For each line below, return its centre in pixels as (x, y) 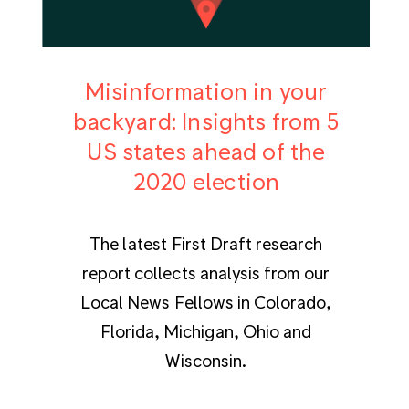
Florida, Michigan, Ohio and (206, 330)
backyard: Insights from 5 (206, 121)
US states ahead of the (206, 151)
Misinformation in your (206, 90)
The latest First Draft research (206, 243)
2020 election (206, 181)
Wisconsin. (206, 360)
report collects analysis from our (206, 272)
